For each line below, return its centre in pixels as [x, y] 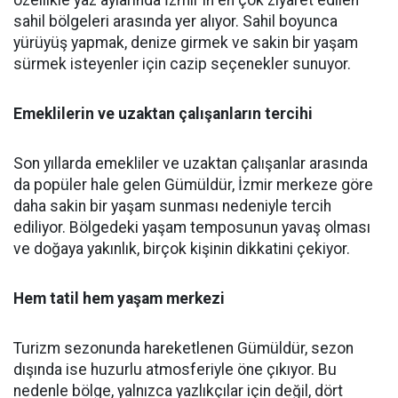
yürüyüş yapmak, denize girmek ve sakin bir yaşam [186, 42]
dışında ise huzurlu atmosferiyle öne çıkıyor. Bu [175, 369]
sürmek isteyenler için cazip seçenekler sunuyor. [182, 64]
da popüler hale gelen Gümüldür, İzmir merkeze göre [193, 184]
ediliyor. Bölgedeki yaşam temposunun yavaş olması [192, 227]
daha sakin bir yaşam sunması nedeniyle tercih [172, 206]
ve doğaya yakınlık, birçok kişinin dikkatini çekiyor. [182, 248]
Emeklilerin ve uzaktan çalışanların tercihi [163, 113]
